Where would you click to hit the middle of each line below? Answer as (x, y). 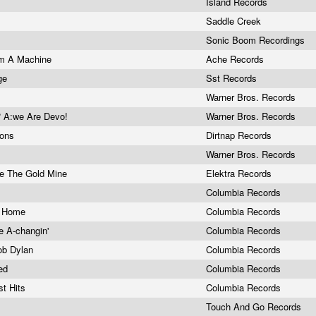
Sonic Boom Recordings (257, 40)
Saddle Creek (235, 21)
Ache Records (236, 59)
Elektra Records (240, 173)
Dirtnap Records (240, 135)
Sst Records (233, 78)
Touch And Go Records (255, 306)
